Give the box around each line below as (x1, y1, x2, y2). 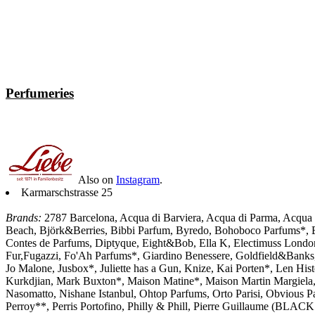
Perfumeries (6, 85, 74, 101)
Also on (76, 173, 116, 186)
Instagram (116, 173, 160, 186)
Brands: (6, 211, 41, 224)
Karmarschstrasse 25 (21, 186, 112, 198)
